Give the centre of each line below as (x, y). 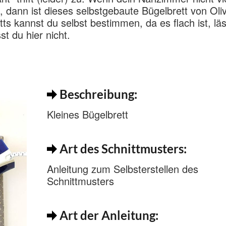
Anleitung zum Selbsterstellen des (122, 169)
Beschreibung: (97, 94)
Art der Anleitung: (107, 215)
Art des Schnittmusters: (122, 149)
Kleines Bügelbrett (87, 115)
